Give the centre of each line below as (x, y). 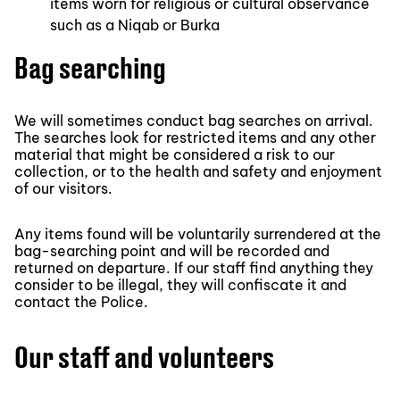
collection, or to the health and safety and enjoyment (198, 171)
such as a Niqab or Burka (135, 25)
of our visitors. (63, 188)
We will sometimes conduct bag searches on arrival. (194, 120)
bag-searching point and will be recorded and (172, 250)
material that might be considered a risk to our (175, 154)
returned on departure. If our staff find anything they (194, 267)
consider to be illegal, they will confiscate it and (180, 284)
